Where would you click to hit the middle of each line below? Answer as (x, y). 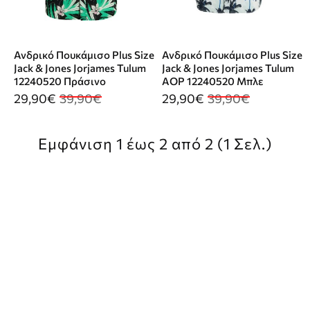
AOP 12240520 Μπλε (212, 81)
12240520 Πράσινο (60, 81)
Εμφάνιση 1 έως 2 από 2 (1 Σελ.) (155, 144)
